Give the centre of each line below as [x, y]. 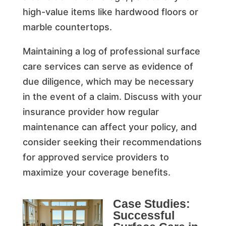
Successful [144, 215]
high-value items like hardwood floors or [110, 12]
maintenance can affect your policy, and [109, 127]
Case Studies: [151, 204]
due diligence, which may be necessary [108, 81]
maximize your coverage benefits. [96, 172]
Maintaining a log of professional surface [111, 51]
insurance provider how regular [91, 111]
